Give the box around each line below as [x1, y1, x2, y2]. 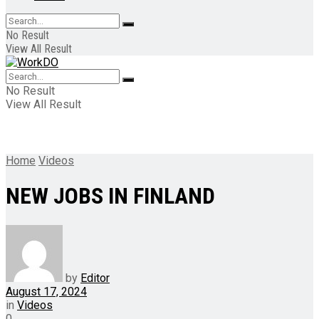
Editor [80, 271, 110, 285]
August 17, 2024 [6, 284, 87, 298]
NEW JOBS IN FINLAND [6, 182, 215, 210]
